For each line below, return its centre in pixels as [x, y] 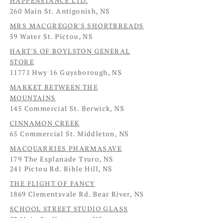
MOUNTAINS [33, 99]
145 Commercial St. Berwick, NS [67, 109]
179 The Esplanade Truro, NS [62, 159]
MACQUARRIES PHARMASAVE [66, 149]
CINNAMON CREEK [45, 124]
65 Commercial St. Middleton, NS [70, 134]
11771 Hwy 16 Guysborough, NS [66, 73]
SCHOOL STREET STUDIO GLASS [69, 209]
